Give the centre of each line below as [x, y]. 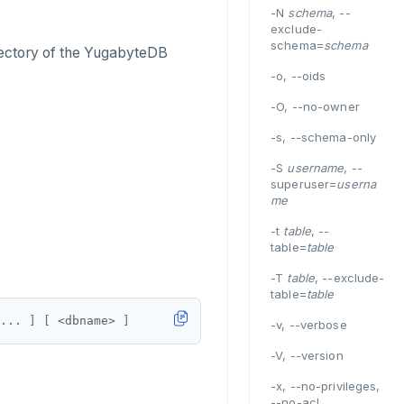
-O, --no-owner [315, 106]
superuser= [304, 184]
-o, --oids [298, 76]
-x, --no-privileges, [326, 386]
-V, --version [307, 355]
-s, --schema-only [324, 137]
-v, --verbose [309, 325]
